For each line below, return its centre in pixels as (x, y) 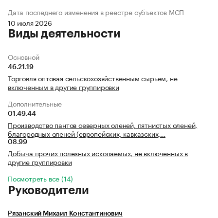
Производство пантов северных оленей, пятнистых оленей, (103, 125)
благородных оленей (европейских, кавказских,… (87, 134)
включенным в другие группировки (64, 87)
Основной (24, 57)
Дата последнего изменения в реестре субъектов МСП (96, 12)
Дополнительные (35, 103)
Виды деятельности (64, 34)
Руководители (48, 191)
